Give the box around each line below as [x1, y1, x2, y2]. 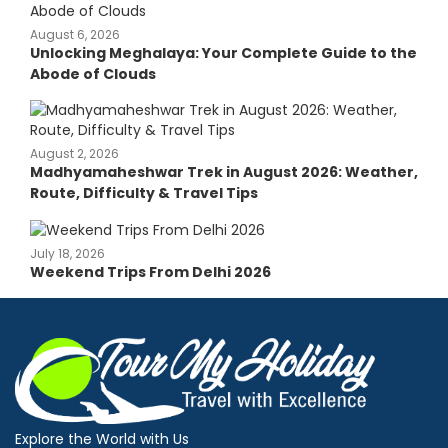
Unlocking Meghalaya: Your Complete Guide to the [30, 43, 417, 64]
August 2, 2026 [30, 145, 119, 163]
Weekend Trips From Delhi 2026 [30, 262, 271, 283]
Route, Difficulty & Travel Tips [30, 183, 258, 204]
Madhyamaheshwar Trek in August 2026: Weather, [30, 162, 418, 183]
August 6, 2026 [30, 26, 120, 44]
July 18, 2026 [30, 245, 105, 263]
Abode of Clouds [30, 64, 156, 85]
